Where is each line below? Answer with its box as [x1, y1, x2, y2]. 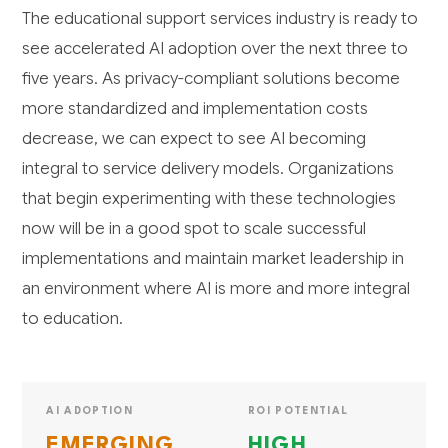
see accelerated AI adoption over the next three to [22, 37, 409, 59]
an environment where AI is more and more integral [22, 277, 411, 299]
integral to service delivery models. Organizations [22, 157, 395, 179]
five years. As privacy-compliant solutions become [22, 67, 401, 89]
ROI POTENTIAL [248, 405, 349, 416]
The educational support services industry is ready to [22, 7, 419, 29]
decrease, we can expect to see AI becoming [22, 127, 367, 149]
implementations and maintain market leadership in [22, 247, 405, 269]
